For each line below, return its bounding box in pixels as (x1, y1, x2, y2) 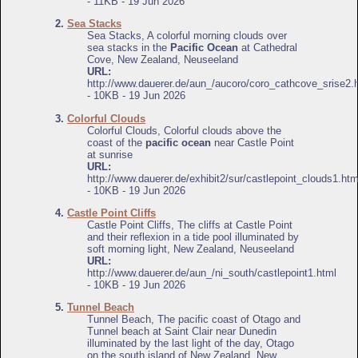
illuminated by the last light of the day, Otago (87, 337, 294, 350)
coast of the (87, 136, 145, 149)
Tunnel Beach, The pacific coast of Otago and (87, 313, 300, 326)
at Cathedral (238, 42, 297, 54)
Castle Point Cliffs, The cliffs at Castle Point (87, 219, 292, 232)
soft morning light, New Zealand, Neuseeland (87, 243, 294, 256)
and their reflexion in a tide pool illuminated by (87, 231, 299, 244)
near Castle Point (211, 136, 294, 149)
